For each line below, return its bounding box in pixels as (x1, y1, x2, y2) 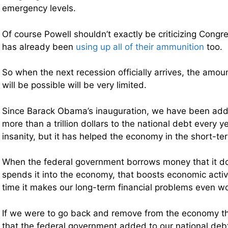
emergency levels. (2, 3, 76, 14)
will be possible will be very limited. (2, 80, 147, 91)
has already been (2, 41, 76, 52)
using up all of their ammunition (76, 41, 204, 52)
